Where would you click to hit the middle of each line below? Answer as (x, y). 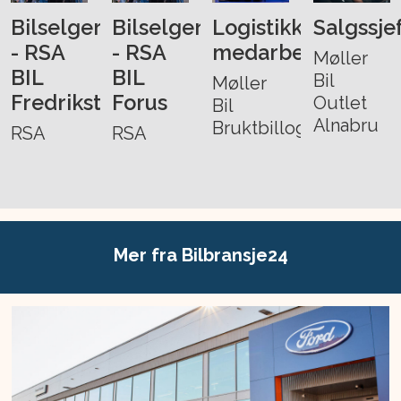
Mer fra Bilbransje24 (200, 255)
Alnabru (346, 126)
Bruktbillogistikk (282, 128)
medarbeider (279, 53)
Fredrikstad (69, 103)
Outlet (340, 103)
